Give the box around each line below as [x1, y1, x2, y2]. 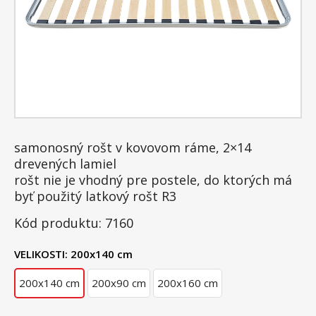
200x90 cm [92, 276, 146, 290]
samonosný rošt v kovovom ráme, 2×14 [14, 139, 251, 156]
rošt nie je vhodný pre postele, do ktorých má [14, 171, 292, 188]
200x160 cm [157, 276, 218, 290]
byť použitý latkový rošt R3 [14, 188, 176, 205]
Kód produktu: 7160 [14, 214, 133, 231]
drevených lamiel [14, 155, 116, 172]
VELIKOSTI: [14, 247, 68, 261]
